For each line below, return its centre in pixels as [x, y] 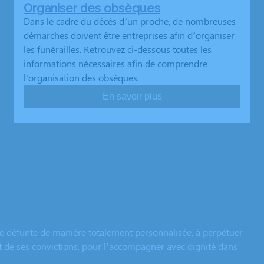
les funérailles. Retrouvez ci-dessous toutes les [118, 49]
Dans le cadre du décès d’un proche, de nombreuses [130, 21]
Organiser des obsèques [92, 8]
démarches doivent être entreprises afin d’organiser [129, 35]
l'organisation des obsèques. [81, 77]
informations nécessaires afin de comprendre [115, 63]
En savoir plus [132, 96]
